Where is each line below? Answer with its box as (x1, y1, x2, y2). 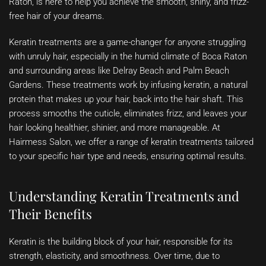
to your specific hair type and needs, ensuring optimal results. (9, 151, 246, 162)
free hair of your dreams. (9, 11, 104, 22)
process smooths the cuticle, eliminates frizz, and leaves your (9, 108, 247, 119)
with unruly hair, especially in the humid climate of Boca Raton (9, 51, 247, 62)
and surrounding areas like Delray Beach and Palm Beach (9, 65, 229, 77)
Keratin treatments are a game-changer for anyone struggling (9, 37, 246, 48)
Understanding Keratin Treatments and (9, 187, 239, 205)
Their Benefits (9, 205, 92, 223)
